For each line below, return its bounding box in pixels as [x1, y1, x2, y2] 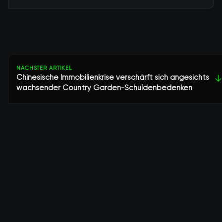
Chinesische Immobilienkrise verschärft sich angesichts [16, 73, 209, 82]
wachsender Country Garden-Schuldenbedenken [16, 83, 192, 92]
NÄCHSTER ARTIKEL [16, 65, 73, 71]
